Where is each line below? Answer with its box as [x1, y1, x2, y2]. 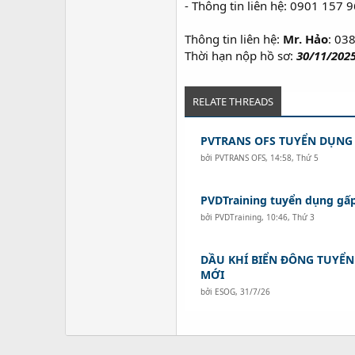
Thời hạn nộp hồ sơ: [185, 47, 296, 63]
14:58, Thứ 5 [270, 151, 319, 163]
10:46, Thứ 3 [266, 211, 315, 223]
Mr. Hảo [283, 30, 328, 47]
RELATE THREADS [193, 94, 273, 109]
